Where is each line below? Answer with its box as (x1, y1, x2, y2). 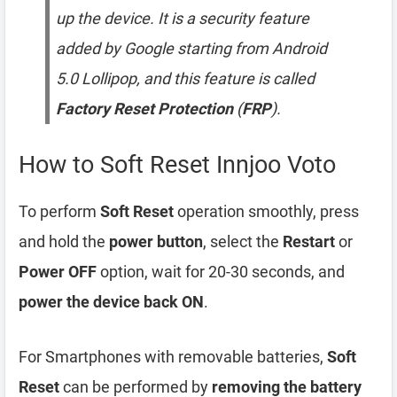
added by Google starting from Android (56, 39, 327, 58)
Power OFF (19, 262, 97, 281)
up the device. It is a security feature (56, 9, 309, 27)
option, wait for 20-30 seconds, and (97, 262, 345, 281)
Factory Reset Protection (56, 99, 233, 118)
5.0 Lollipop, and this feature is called (56, 69, 315, 88)
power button (109, 232, 203, 251)
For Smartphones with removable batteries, (19, 347, 327, 366)
